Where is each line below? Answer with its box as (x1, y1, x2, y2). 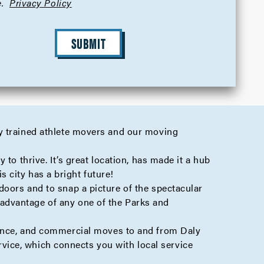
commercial (39, 223, 91, 237)
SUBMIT (71, 33, 106, 53)
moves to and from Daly (91, 223, 201, 237)
